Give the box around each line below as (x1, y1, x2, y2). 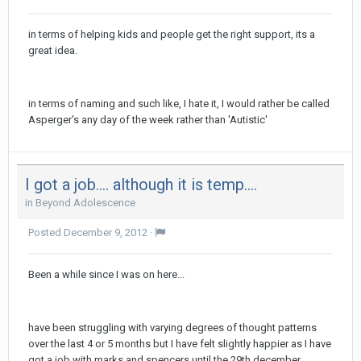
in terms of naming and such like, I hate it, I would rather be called (28, 98, 330, 110)
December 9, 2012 (64, 226, 147, 239)
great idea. (28, 44, 77, 57)
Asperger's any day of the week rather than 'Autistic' (28, 114, 268, 127)
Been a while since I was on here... (28, 268, 185, 281)
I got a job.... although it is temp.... (25, 175, 257, 195)
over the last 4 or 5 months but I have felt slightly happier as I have (28, 338, 331, 351)
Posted (28, 226, 64, 239)
